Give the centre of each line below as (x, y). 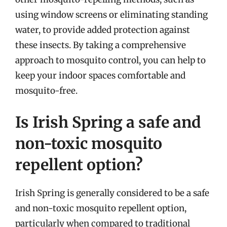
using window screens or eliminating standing (111, 15)
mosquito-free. (46, 91)
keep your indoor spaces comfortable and (100, 75)
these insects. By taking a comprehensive (101, 45)
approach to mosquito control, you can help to (110, 60)
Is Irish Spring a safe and (108, 122)
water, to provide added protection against (103, 30)
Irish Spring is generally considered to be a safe (112, 193)
